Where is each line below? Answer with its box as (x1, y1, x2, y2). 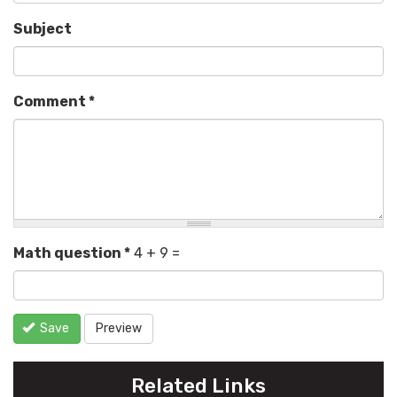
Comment (13, 93, 89, 111)
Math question (13, 245, 124, 262)
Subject (13, 20, 72, 38)
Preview (96, 321, 142, 337)
